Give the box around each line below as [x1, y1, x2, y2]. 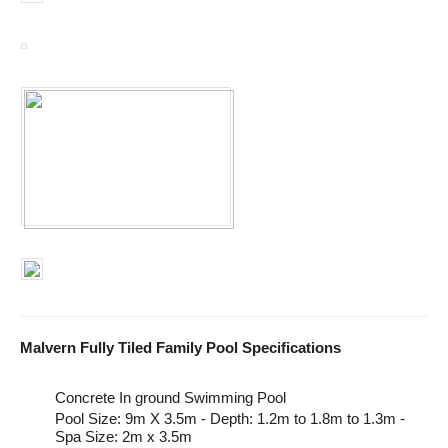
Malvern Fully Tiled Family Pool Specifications [20, 339, 341, 357]
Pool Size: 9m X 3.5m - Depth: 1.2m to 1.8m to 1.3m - [55, 410, 405, 428]
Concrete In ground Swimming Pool [55, 389, 286, 407]
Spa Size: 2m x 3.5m [55, 428, 192, 446]
